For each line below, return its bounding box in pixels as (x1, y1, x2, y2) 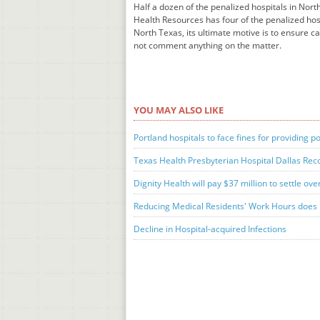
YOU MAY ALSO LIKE (134, 104, 224, 116)
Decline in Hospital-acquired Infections (134, 223, 286, 235)
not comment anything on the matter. (134, 39, 281, 51)
